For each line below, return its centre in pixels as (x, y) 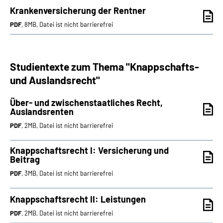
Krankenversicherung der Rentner (78, 10)
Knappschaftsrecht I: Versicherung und (89, 150)
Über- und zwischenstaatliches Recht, (86, 103)
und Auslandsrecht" (55, 80)
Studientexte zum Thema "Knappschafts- (105, 66)
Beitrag (25, 159)
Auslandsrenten (42, 111)
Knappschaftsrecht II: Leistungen (78, 199)
